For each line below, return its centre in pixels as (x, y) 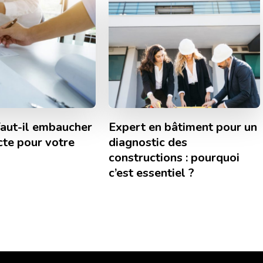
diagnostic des (148, 142)
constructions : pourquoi (174, 157)
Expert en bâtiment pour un (183, 127)
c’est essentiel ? (151, 173)
